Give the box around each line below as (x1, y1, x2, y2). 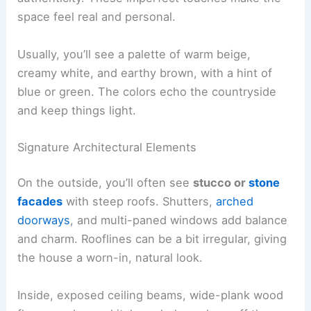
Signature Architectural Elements (17, 140, 197, 154)
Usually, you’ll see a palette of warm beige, (17, 47, 251, 61)
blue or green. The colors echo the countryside (17, 84, 277, 99)
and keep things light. (17, 103, 137, 117)
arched (216, 194, 254, 209)
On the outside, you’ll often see (17, 176, 194, 190)
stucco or (193, 176, 249, 190)
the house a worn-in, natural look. (17, 251, 203, 265)
